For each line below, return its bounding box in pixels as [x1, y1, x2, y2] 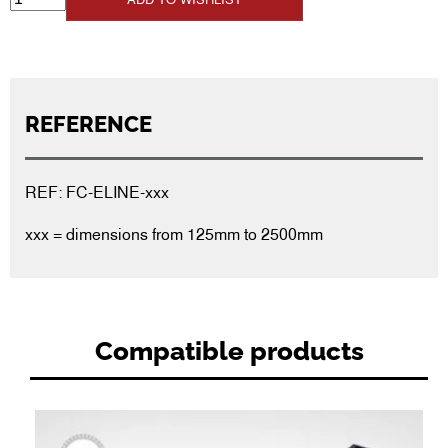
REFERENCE [25, 111, 152, 138]
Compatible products [94, 334, 364, 366]
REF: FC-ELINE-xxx [25, 181, 169, 202]
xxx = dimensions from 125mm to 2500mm [25, 223, 323, 244]
